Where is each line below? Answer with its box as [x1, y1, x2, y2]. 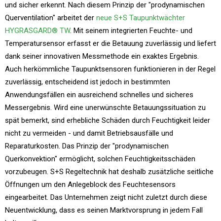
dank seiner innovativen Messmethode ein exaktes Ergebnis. [5, 52, 199, 61]
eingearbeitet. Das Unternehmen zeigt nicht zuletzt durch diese [5, 193, 207, 202]
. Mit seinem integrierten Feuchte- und [70, 26, 192, 36]
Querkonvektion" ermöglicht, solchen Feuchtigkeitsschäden [5, 154, 195, 164]
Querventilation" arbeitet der [5, 13, 96, 23]
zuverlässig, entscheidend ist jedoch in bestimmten [5, 77, 170, 87]
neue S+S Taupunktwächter [96, 13, 185, 23]
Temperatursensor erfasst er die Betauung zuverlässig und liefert [5, 39, 216, 48]
